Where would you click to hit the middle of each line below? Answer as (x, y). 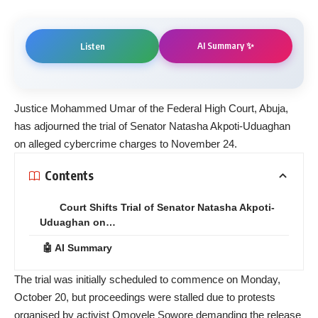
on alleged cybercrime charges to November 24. (126, 143)
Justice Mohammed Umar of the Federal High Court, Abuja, (151, 108)
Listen (92, 46)
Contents (69, 176)
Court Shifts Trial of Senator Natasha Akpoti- (167, 207)
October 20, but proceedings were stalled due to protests (145, 297)
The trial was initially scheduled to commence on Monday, (147, 279)
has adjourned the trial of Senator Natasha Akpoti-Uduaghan (152, 126)
